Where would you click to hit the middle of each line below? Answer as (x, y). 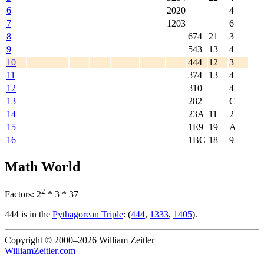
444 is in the (29, 214)
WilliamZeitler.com (40, 251)
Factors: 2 (23, 194)
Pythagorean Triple (88, 214)
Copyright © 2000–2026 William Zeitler (80, 240)
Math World (42, 166)
